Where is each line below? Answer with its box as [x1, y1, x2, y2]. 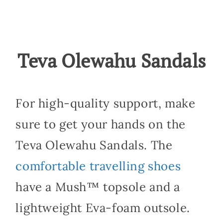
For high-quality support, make [15, 95, 196, 111]
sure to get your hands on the [15, 116, 186, 132]
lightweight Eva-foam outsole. [15, 200, 190, 216]
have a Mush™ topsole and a [15, 179, 180, 195]
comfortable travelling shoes [15, 158, 181, 174]
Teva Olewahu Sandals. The [15, 137, 173, 153]
